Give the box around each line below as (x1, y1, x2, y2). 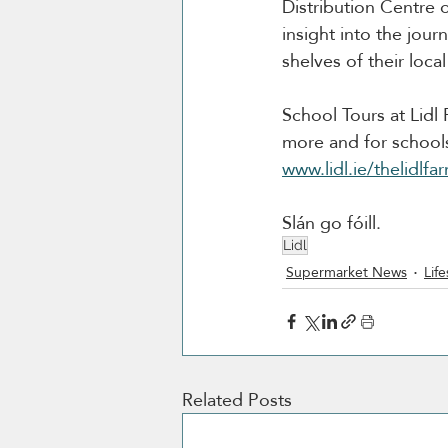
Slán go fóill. (282, 205, 386, 239)
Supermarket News (286, 259, 407, 286)
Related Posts (182, 382, 292, 416)
